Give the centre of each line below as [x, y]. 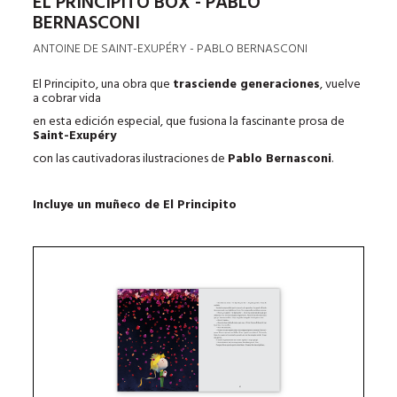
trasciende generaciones [247, 84]
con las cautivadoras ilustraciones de [131, 159]
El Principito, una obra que [103, 84]
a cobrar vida [67, 98]
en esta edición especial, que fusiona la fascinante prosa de [189, 121]
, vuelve [341, 84]
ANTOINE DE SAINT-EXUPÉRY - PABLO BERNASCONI [171, 49]
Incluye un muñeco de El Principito [135, 205]
